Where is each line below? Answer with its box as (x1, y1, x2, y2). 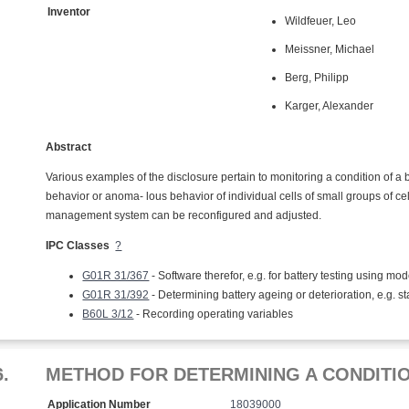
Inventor (47, 5, 91, 18)
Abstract (46, 141, 92, 153)
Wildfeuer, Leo (285, 15, 357, 27)
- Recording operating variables (133, 308, 294, 320)
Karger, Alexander (285, 100, 374, 112)
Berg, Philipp (285, 71, 350, 84)
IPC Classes (46, 239, 110, 252)
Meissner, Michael (285, 43, 375, 56)
